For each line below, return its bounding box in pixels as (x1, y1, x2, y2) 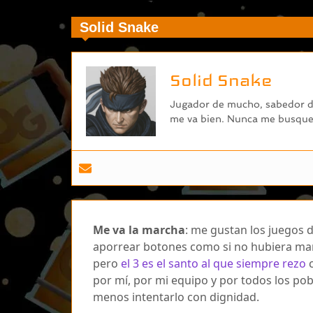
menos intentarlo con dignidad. (93, 289, 259, 305)
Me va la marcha (93, 221, 185, 238)
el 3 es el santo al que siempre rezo (121, 255, 306, 271)
